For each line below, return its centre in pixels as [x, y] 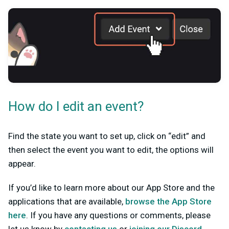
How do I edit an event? [76, 107]
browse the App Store [168, 202]
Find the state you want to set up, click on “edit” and [107, 136]
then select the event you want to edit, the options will [111, 150]
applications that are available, [67, 202]
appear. [22, 164]
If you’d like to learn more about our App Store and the [111, 188]
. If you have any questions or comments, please [118, 215]
